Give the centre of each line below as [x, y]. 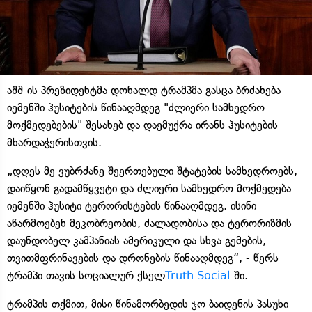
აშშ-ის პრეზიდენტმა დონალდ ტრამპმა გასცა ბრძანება [144, 90]
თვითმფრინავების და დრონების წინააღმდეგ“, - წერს [143, 258]
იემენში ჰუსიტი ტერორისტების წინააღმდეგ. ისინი [132, 205]
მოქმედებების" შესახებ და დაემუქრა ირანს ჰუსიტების [142, 125]
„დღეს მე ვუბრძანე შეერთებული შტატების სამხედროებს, [152, 171]
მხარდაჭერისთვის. [60, 142]
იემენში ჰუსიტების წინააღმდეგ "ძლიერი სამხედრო [136, 107]
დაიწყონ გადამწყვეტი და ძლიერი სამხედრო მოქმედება [149, 188]
